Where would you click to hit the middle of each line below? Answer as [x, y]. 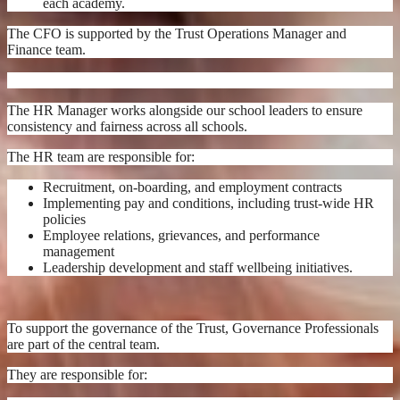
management [79, 251]
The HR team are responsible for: [101, 156]
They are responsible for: [77, 374]
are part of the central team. [85, 344]
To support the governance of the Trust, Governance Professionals [193, 328]
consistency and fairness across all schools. [127, 126]
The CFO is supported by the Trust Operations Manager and [177, 33]
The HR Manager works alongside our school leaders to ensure [185, 110]
